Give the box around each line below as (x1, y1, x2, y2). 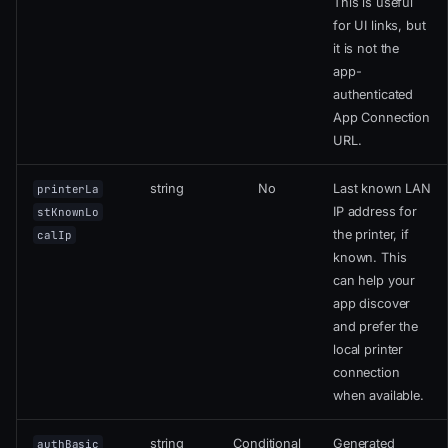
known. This (333, 250, 407, 266)
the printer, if (333, 227, 409, 243)
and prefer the (333, 319, 418, 335)
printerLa (37, 182, 100, 197)
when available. (333, 388, 424, 404)
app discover (333, 296, 411, 312)
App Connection (333, 110, 430, 126)
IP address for (333, 204, 417, 220)
